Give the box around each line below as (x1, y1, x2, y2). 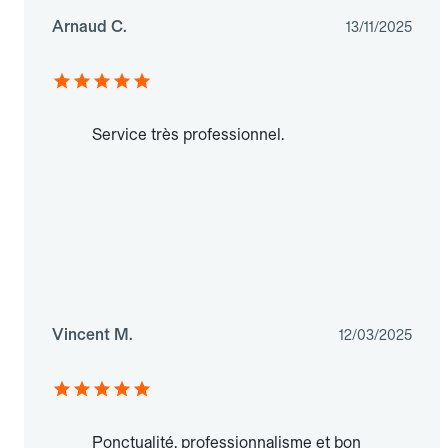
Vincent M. (52, 325, 133, 345)
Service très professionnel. (92, 125, 284, 145)
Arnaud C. (52, 17, 127, 37)
